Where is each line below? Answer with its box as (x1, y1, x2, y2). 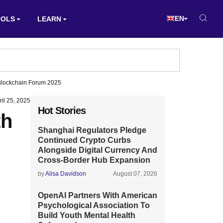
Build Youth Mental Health (38, 211, 135, 220)
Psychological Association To (38, 201, 150, 210)
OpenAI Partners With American (38, 191, 157, 200)
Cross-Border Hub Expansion (38, 156, 150, 164)
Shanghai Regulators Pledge (38, 126, 146, 134)
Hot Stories (38, 105, 86, 116)
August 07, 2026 (113, 170, 157, 177)
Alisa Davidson (45, 170, 86, 177)
